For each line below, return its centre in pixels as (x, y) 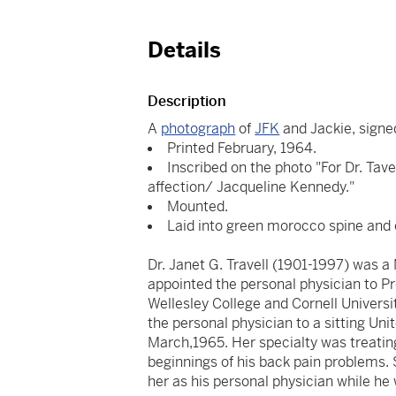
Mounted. (198, 207)
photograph (198, 129)
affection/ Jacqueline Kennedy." (251, 187)
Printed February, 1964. (242, 148)
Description (187, 102)
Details (185, 51)
